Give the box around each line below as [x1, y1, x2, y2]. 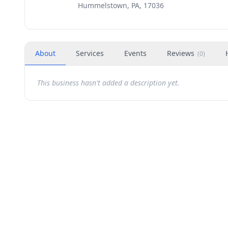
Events [124, 48, 147, 58]
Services [76, 48, 104, 58]
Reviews [167, 48, 194, 58]
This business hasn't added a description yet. [37, 78, 180, 88]
